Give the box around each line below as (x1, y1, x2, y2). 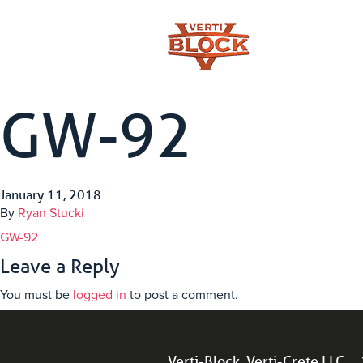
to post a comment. (126, 287, 238, 303)
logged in (73, 287, 126, 303)
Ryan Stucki (18, 205, 84, 221)
